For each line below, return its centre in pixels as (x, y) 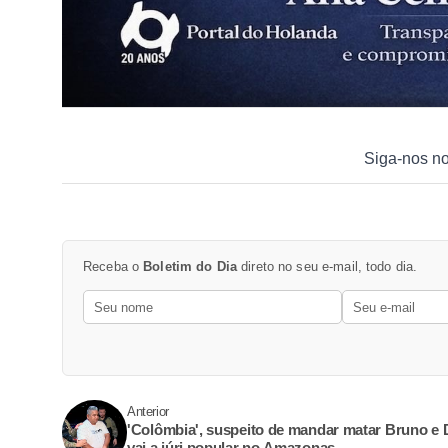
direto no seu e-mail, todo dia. (327, 267)
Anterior (148, 412)
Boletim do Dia (190, 267)
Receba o (113, 267)
